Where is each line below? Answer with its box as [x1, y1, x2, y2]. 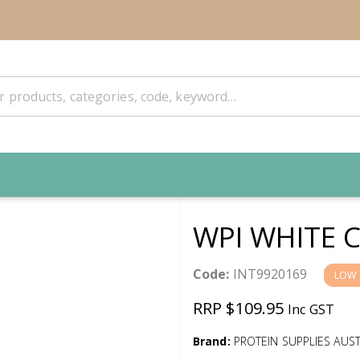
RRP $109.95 [193, 297, 288, 319]
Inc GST [288, 300, 334, 318]
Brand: [193, 333, 231, 349]
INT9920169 [229, 264, 308, 283]
